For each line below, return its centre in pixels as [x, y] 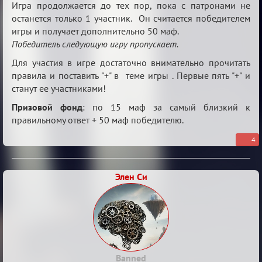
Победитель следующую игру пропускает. [95, 44]
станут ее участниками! [59, 88]
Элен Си [131, 177]
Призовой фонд [47, 107]
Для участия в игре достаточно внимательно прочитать [131, 63]
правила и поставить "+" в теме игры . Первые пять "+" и [131, 75]
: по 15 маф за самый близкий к [166, 107]
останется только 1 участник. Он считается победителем [131, 18]
